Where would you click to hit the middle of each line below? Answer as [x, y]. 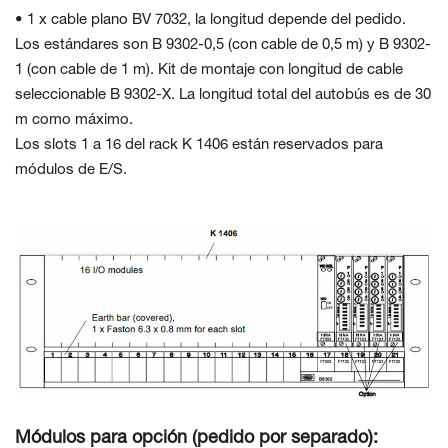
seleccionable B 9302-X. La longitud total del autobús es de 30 [223, 95]
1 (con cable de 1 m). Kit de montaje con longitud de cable [209, 70]
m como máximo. [74, 120]
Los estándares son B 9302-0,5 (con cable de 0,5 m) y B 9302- [223, 45]
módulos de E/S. [71, 170]
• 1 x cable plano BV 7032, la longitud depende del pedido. [210, 20]
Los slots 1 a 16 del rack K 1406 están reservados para [199, 145]
